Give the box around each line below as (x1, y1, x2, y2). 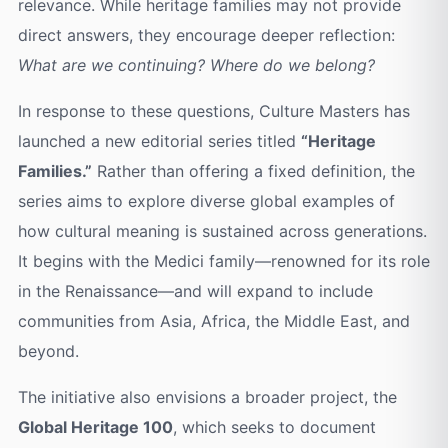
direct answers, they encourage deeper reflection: (17, 25, 395, 46)
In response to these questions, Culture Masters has (17, 101, 410, 122)
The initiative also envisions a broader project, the (17, 387, 397, 408)
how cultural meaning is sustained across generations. (17, 221, 427, 242)
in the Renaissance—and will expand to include (17, 281, 373, 302)
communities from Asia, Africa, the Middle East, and (17, 311, 410, 332)
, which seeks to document (172, 417, 376, 438)
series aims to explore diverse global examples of (17, 191, 395, 212)
